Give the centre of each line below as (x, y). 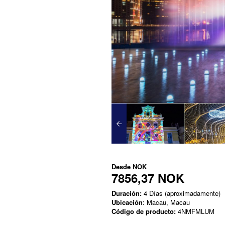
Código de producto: (144, 211)
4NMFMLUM (195, 211)
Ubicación (127, 202)
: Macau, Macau (166, 202)
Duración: (127, 193)
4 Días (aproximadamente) (181, 193)
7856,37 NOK (148, 178)
